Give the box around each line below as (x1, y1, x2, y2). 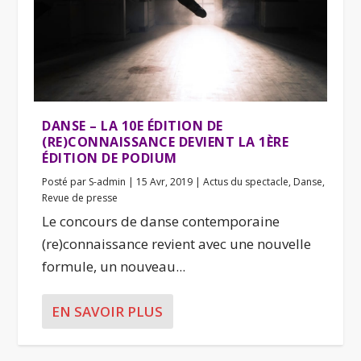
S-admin (89, 175, 127, 189)
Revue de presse (42, 191, 118, 205)
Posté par (42, 175, 89, 189)
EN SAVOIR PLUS (52, 302, 164, 322)
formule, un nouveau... (42, 257, 186, 276)
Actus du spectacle (203, 175, 289, 189)
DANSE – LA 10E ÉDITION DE (42, 117, 223, 135)
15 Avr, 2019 (136, 175, 193, 189)
